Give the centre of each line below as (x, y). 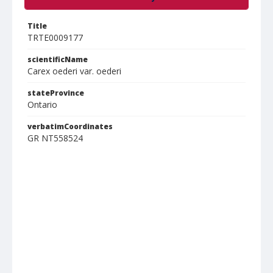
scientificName (58, 59)
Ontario (42, 105)
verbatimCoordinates (70, 126)
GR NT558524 (55, 138)
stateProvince (56, 93)
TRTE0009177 (55, 37)
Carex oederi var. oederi (74, 71)
